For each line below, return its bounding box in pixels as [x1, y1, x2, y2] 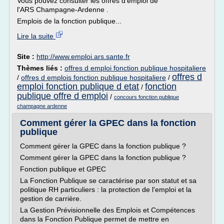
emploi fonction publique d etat [17, 81, 139, 91]
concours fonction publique [114, 94, 179, 100]
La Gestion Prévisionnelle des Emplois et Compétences [20, 206, 195, 214]
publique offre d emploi [17, 91, 108, 101]
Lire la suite [17, 32, 55, 40]
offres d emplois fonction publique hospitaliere [21, 73, 166, 81]
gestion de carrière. [20, 194, 81, 202]
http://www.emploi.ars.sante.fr [36, 52, 130, 60]
